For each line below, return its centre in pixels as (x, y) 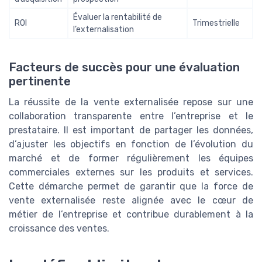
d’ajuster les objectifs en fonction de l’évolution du (131, 144)
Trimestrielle (216, 23)
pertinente (40, 82)
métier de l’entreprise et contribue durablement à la (131, 215)
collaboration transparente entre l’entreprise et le (131, 116)
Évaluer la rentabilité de (118, 18)
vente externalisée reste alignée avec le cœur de (131, 201)
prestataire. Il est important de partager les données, (131, 130)
